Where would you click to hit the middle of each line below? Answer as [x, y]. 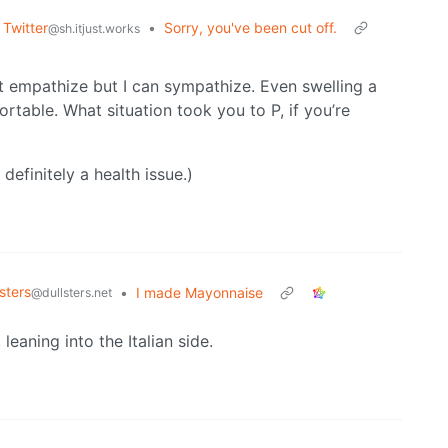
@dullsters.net [71, 293]
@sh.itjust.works [94, 29]
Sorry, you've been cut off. [250, 28]
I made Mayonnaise [199, 293]
